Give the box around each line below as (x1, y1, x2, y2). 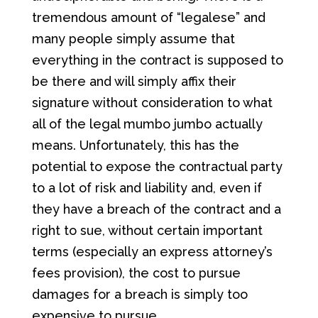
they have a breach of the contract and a (31, 202, 281, 216)
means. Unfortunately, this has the (31, 138, 239, 153)
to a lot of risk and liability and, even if (31, 180, 262, 195)
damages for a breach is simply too (31, 287, 248, 302)
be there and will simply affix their (31, 74, 236, 89)
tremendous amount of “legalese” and (31, 10, 265, 25)
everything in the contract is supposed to (31, 53, 283, 67)
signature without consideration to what (31, 95, 273, 110)
